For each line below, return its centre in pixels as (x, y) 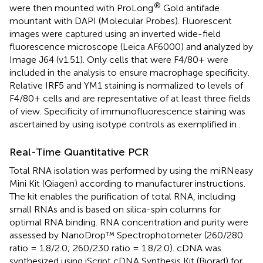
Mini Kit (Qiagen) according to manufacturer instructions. (127, 183)
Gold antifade (190, 8)
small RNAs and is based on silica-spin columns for (115, 209)
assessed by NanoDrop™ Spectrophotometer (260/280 (126, 235)
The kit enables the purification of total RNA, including (122, 196)
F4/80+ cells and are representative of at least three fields (130, 98)
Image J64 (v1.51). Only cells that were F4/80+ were (119, 59)
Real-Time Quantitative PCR (79, 152)
